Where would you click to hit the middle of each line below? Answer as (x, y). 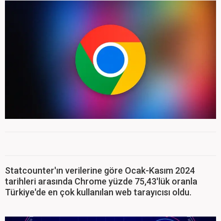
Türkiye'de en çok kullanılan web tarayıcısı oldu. (98, 192)
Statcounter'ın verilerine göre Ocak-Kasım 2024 (100, 171)
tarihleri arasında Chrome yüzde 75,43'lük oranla (101, 182)
